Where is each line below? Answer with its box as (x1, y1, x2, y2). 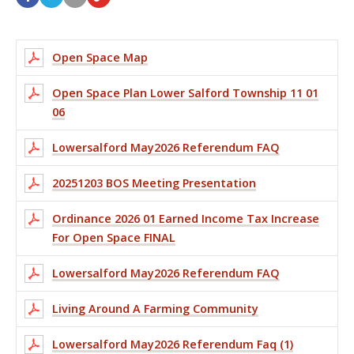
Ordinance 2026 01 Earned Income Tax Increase (52, 210, 319, 226)
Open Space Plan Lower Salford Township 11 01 (52, 85, 318, 100)
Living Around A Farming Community (52, 300, 258, 316)
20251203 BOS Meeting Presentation (52, 175, 256, 190)
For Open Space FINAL (52, 229, 175, 245)
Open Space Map (52, 49, 148, 65)
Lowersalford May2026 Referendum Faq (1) (52, 336, 293, 352)
